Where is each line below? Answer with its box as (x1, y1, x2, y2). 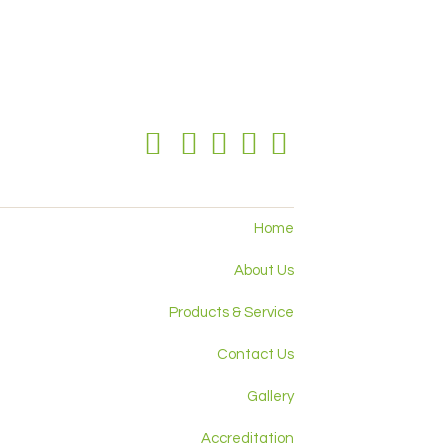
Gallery (247, 389, 294, 404)
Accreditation (201, 431, 294, 446)
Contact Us (217, 347, 294, 362)
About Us (234, 263, 294, 278)
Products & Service (169, 305, 294, 320)
